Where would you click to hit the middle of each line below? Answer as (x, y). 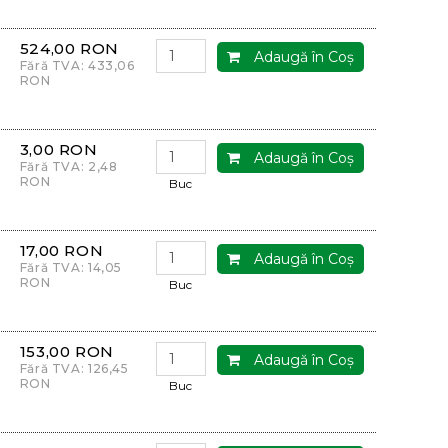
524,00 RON (69, 48)
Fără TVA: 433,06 (77, 65)
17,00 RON (61, 250)
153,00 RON (66, 351)
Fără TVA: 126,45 (74, 368)
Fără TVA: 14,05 (71, 267)
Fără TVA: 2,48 (68, 166)
